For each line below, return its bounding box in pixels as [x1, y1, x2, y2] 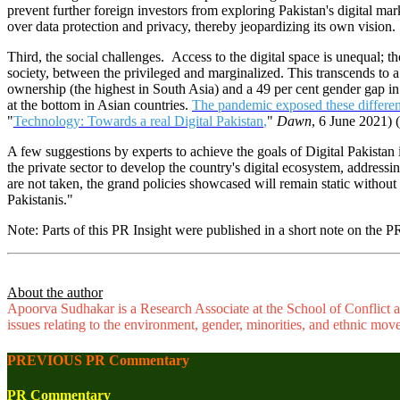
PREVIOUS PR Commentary [7, 352, 189, 368]
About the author [7, 285, 103, 301]
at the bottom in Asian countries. [7, 97, 192, 113]
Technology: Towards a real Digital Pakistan [13, 113, 263, 129]
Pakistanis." [7, 192, 77, 208]
